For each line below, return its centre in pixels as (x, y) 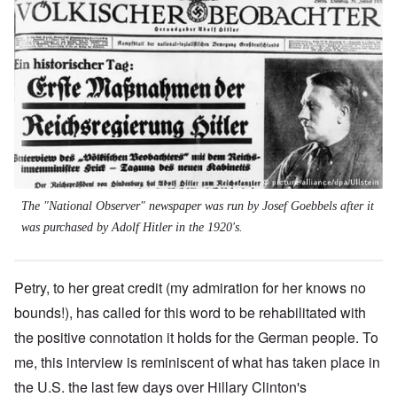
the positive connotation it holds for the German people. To (196, 338)
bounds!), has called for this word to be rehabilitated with (190, 313)
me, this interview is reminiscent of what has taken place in (197, 362)
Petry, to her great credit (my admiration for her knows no (190, 288)
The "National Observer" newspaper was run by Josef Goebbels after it (198, 206)
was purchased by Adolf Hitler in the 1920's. (132, 228)
